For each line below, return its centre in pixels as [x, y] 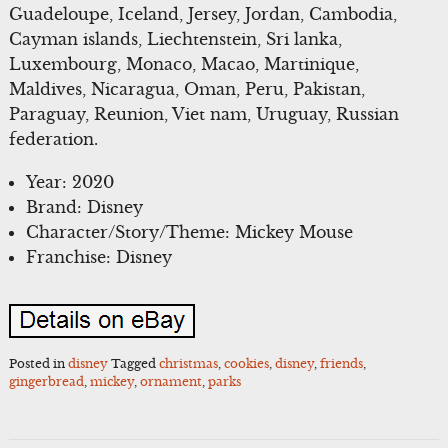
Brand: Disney [85, 206]
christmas [188, 364]
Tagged [134, 364]
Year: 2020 [70, 181]
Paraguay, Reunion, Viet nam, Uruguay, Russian [203, 114]
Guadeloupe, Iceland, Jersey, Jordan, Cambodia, [202, 14]
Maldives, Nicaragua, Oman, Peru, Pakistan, [186, 89]
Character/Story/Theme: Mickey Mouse [190, 231]
